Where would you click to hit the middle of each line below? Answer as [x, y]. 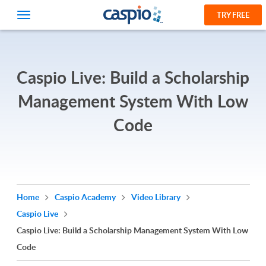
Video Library [156, 197]
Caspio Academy [86, 197]
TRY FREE [233, 15]
